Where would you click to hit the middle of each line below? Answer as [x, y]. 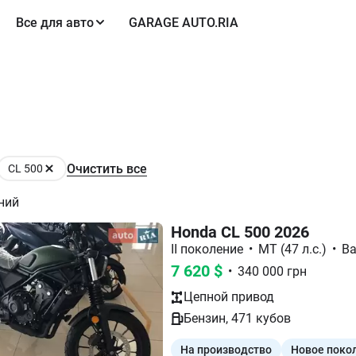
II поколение [207, 249]
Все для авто [55, 22]
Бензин [205, 318]
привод [251, 297]
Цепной [206, 297]
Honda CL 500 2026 [240, 232]
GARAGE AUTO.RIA [184, 22]
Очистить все [107, 169]
